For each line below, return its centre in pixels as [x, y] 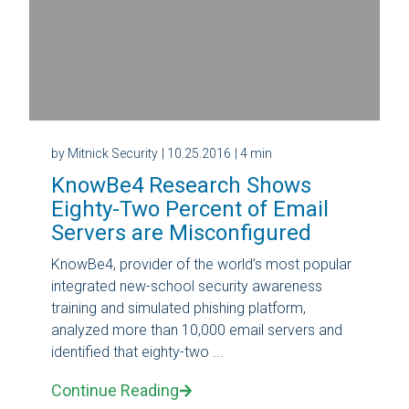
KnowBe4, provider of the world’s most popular [201, 264]
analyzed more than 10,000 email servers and [197, 330]
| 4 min [253, 153]
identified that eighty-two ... [137, 351]
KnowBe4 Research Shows [181, 185]
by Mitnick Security [105, 153]
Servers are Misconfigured [181, 232]
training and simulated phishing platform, [178, 308]
